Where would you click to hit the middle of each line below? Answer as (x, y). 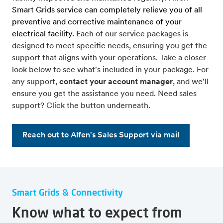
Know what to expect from (97, 213)
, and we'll (191, 82)
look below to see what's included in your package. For (110, 70)
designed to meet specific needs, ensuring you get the (110, 47)
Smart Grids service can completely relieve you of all (107, 11)
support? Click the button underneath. (81, 106)
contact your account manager (116, 82)
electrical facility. (44, 35)
